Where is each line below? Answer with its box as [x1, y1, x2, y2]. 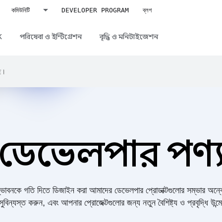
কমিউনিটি [11, 6, 30, 14]
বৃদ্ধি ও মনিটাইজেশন [100, 32, 158, 41]
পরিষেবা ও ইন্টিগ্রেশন [20, 32, 82, 41]
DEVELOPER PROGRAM [61, 6, 129, 14]
